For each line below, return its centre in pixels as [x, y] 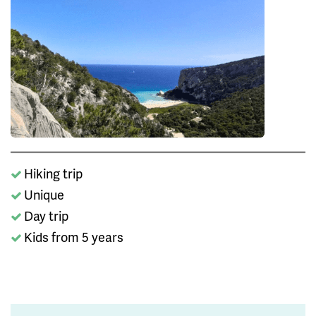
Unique [44, 195]
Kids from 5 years [74, 237]
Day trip [46, 216]
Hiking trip [53, 174]
